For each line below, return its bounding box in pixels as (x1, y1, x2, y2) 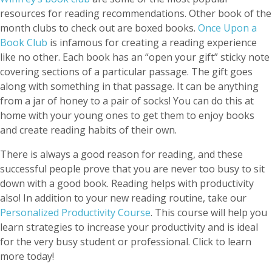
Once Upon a (198, 21, 257, 35)
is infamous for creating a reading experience (47, 36, 257, 50)
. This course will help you (151, 206, 267, 220)
